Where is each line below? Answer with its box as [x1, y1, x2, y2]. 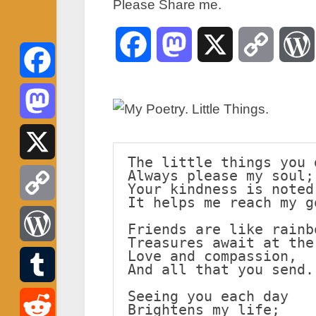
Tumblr [20, 293, 51, 305]
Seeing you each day [128, 288, 288, 305]
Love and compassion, [128, 248, 297, 265]
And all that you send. [128, 261, 314, 278]
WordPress [20, 253, 72, 265]
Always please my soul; [128, 167, 314, 184]
